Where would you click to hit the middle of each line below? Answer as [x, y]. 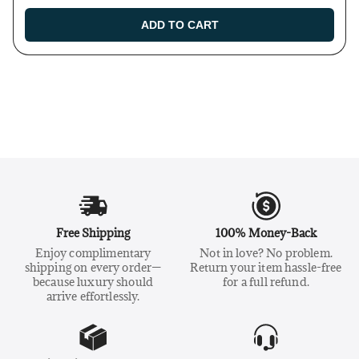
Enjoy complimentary [93, 253]
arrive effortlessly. [93, 296]
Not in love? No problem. [266, 253]
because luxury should [93, 282]
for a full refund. [266, 282]
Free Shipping [93, 233]
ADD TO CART [179, 25]
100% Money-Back [266, 233]
